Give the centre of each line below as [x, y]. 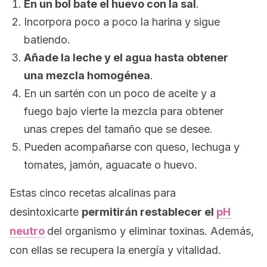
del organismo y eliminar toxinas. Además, [150, 231]
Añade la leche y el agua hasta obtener [126, 58]
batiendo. [47, 40]
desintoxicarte [46, 212]
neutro [27, 231]
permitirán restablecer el [149, 212]
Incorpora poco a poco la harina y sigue [122, 22]
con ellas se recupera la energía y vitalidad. [115, 250]
